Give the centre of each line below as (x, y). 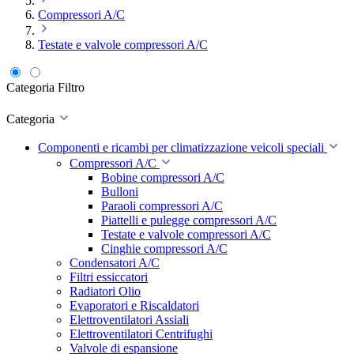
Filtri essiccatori (109, 277)
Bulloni (120, 192)
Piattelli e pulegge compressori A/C (189, 220)
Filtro (71, 87)
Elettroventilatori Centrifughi (141, 334)
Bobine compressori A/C (163, 177)
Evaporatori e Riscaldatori (134, 305)
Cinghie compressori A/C (164, 249)
